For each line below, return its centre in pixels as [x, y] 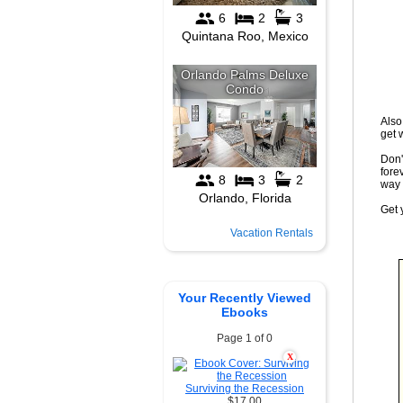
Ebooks [245, 312]
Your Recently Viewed [245, 298]
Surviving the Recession [245, 389]
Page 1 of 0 [245, 338]
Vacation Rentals [272, 233]
